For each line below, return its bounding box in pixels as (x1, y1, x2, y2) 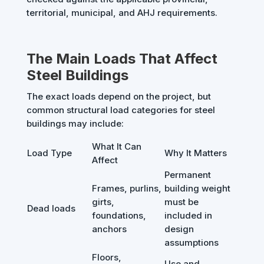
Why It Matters (164, 147, 227, 159)
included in (164, 210, 212, 222)
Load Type (27, 147, 72, 159)
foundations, (91, 210, 146, 222)
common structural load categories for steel (26, 104, 215, 116)
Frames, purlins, (91, 183, 161, 194)
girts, (91, 196, 114, 208)
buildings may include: (26, 118, 124, 130)
